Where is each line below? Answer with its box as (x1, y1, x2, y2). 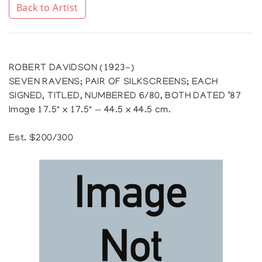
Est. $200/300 (9, 133, 74, 144)
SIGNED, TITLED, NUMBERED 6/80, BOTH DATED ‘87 (9, 91, 242, 102)
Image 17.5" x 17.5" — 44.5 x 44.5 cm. (9, 105, 171, 116)
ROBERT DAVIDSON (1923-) (9, 63, 135, 74)
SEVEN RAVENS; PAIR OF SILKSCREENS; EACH (9, 77, 218, 88)
